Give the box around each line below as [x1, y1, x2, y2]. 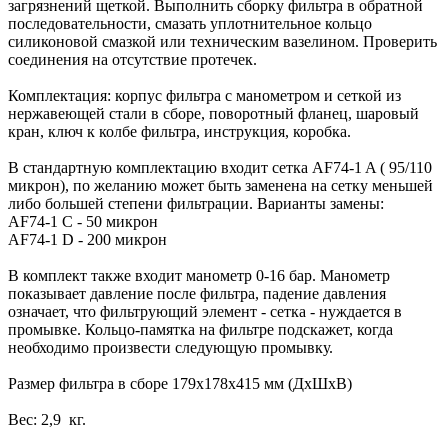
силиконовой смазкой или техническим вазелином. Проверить [8, 32, 437, 50]
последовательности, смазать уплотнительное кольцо [8, 14, 372, 32]
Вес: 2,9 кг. [8, 410, 86, 428]
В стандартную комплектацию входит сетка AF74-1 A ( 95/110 [8, 158, 432, 176]
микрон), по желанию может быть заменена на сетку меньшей [8, 176, 433, 194]
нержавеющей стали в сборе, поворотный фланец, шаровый [8, 104, 419, 122]
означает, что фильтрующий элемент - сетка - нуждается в [8, 302, 402, 320]
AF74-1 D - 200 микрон [8, 230, 167, 248]
